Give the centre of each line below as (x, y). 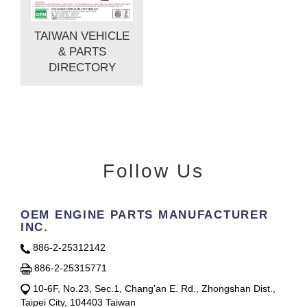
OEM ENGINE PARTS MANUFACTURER (145, 215)
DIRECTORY (82, 68)
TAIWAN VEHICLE (82, 36)
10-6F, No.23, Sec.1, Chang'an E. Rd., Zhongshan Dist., (153, 289)
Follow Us (153, 171)
